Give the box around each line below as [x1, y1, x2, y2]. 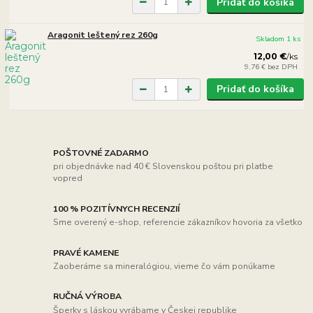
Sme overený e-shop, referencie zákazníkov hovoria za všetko [53, 217, 303, 228]
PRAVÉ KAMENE [53, 247, 119, 259]
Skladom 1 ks [256, 33, 301, 44]
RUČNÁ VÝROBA [53, 291, 122, 303]
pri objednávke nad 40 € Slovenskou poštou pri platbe [53, 161, 274, 173]
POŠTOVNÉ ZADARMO [53, 147, 150, 159]
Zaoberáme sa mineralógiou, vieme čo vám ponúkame [53, 261, 276, 272]
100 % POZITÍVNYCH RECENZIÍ [53, 203, 180, 214]
